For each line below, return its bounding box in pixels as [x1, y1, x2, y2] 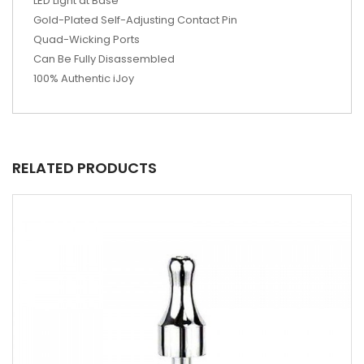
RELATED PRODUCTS [12, 157, 157, 178]
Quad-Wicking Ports [33, 31, 140, 47]
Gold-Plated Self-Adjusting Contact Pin [33, 11, 237, 28]
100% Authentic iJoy [33, 70, 134, 86]
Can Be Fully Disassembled [33, 50, 175, 67]
